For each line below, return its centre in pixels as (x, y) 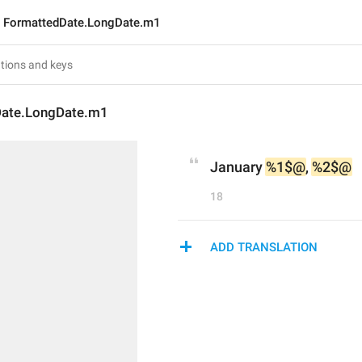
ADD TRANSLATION (264, 247)
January (238, 167)
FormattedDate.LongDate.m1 (82, 23)
